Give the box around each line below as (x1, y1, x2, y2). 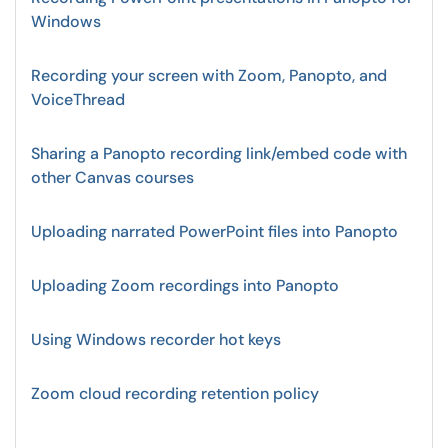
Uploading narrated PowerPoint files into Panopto (31, 221, 398, 242)
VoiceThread (31, 89, 125, 110)
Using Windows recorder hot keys (31, 329, 281, 350)
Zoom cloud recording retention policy (31, 383, 319, 404)
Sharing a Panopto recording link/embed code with (31, 143, 407, 164)
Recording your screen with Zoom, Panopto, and (31, 65, 387, 86)
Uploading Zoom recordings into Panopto (31, 275, 339, 296)
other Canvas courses (31, 167, 194, 188)
